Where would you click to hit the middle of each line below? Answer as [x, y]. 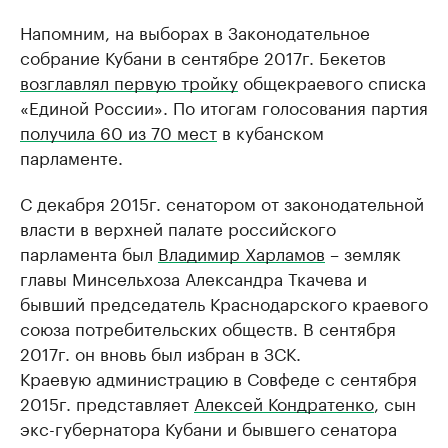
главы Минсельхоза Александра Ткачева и [193, 277]
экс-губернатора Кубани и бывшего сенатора [208, 427]
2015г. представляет [107, 402]
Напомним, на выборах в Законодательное [195, 31]
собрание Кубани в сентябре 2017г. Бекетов [203, 56]
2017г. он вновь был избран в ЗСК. [160, 352]
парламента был [89, 252]
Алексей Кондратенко [284, 402]
